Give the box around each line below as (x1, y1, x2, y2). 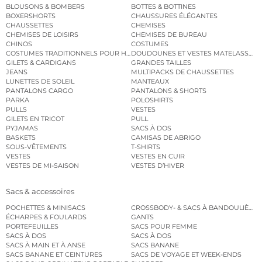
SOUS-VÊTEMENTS (6, 142, 67, 151)
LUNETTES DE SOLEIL (6, 77, 74, 85)
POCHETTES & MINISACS (6, 204, 85, 212)
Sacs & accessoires (6, 187, 74, 196)
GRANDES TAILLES (131, 58, 191, 67)
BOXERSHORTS (6, 11, 56, 20)
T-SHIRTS (131, 142, 160, 151)
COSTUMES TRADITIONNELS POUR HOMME (6, 49, 149, 57)
